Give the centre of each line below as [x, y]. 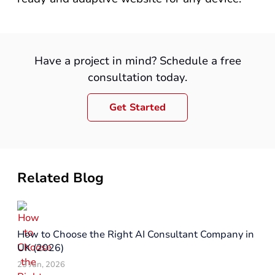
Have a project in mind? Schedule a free [137, 61]
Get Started [137, 107]
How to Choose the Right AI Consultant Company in [136, 234]
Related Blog [60, 178]
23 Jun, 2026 [41, 265]
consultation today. [137, 77]
